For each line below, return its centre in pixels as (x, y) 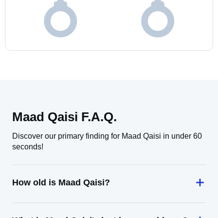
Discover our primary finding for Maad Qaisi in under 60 (107, 136)
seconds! (28, 147)
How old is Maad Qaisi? (61, 182)
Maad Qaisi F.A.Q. (64, 117)
